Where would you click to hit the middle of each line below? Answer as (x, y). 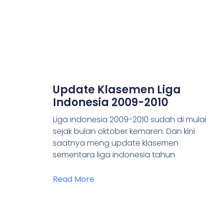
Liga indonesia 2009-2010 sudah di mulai (129, 119)
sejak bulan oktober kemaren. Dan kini (124, 131)
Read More (73, 179)
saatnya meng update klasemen (115, 143)
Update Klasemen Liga (117, 89)
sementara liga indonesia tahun (114, 154)
